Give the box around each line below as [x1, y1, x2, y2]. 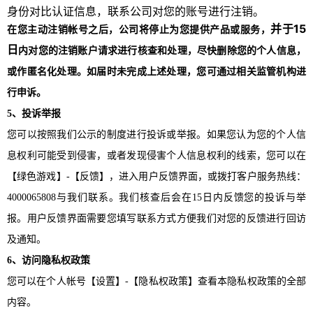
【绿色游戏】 [7, 170, 66, 182]
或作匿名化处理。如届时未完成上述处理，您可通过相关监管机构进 [7, 66, 306, 77]
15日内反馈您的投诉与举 [191, 191, 307, 203]
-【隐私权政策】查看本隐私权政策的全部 [125, 275, 307, 286]
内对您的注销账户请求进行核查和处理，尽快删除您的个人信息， [18, 45, 307, 56]
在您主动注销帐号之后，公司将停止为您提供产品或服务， [7, 24, 270, 35]
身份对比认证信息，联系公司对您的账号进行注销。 [7, 3, 264, 18]
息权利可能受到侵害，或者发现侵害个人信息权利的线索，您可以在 [7, 150, 306, 161]
